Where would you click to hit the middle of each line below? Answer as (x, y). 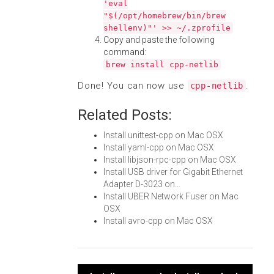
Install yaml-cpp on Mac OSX (159, 147)
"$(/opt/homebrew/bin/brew (165, 16)
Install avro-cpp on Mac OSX (158, 221)
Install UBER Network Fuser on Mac (171, 196)
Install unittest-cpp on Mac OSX (163, 135)
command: (125, 52)
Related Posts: (125, 115)
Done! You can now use (133, 86)
